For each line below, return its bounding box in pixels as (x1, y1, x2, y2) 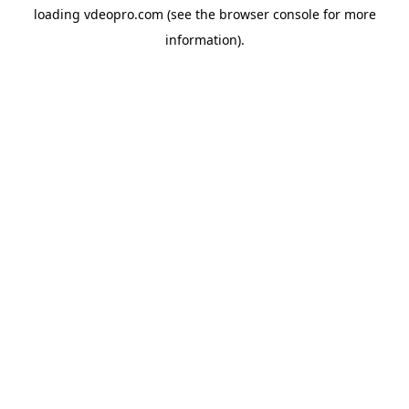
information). (164, 31, 245, 48)
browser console (218, 5, 320, 23)
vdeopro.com (83, 5, 163, 23)
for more (319, 5, 376, 23)
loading (33, 5, 84, 23)
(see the (163, 5, 215, 23)
